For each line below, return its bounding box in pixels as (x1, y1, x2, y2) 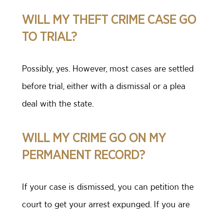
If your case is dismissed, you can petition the (22, 182, 194, 192)
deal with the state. (22, 98, 94, 109)
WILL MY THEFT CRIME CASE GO (22, 13, 196, 27)
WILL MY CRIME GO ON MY (22, 131, 166, 145)
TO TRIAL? (22, 30, 77, 44)
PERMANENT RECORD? (22, 148, 145, 162)
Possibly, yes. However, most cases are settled (22, 63, 194, 74)
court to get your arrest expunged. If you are (22, 199, 190, 210)
